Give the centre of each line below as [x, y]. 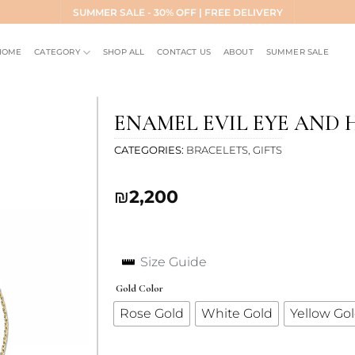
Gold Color [139, 289]
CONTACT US [184, 52]
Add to [56, 187]
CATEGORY [57, 52]
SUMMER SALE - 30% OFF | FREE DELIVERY [177, 12]
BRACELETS [217, 150]
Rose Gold [152, 314]
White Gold [237, 314]
